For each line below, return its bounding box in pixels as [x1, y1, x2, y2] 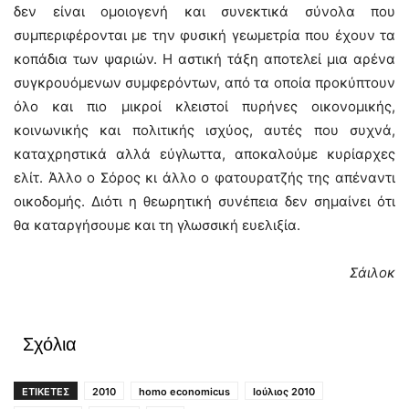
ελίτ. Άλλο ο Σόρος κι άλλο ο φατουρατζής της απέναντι [14, 169, 395, 186]
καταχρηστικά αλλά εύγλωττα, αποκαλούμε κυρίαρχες [14, 145, 395, 163]
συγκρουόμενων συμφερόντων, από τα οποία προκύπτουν [14, 74, 395, 91]
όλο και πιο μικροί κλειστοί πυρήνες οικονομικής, [14, 98, 395, 115]
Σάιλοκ [350, 264, 395, 281]
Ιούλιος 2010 [253, 385, 315, 398]
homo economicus [139, 385, 230, 398]
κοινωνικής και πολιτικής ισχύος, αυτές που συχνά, [14, 121, 395, 139]
